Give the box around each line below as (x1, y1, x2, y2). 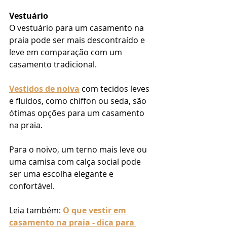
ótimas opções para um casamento (9, 107, 146, 119)
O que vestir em (63, 205, 128, 216)
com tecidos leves (80, 83, 152, 95)
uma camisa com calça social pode (9, 156, 143, 168)
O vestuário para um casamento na (9, 22, 146, 34)
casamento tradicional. (9, 59, 97, 70)
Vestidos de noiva (9, 83, 80, 95)
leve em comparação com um (9, 47, 124, 58)
